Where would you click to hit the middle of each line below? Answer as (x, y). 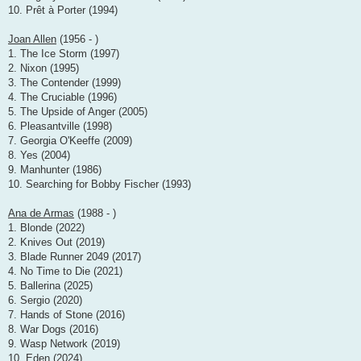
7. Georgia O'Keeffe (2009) (70, 141)
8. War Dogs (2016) (53, 330)
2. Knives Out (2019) (56, 243)
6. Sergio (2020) (45, 301)
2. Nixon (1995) (44, 68)
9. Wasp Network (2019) (64, 344)
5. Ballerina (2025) (50, 286)
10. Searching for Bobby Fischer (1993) (100, 185)
